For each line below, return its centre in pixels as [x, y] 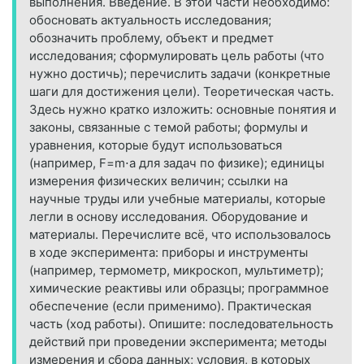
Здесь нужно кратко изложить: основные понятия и [183, 109]
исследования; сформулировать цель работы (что [177, 55]
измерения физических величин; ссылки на [158, 180]
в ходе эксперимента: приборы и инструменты [169, 252]
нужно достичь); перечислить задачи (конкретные [180, 73]
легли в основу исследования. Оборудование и [169, 216]
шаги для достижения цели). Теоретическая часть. [182, 91]
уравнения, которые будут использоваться [156, 145]
